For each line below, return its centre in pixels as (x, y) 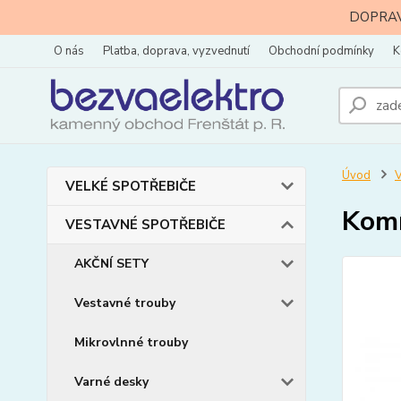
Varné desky (111, 382)
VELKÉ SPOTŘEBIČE (131, 186)
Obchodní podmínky (321, 51)
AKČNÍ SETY (111, 264)
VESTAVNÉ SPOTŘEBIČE (145, 225)
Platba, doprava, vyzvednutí (176, 51)
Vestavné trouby (125, 303)
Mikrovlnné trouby (131, 342)
